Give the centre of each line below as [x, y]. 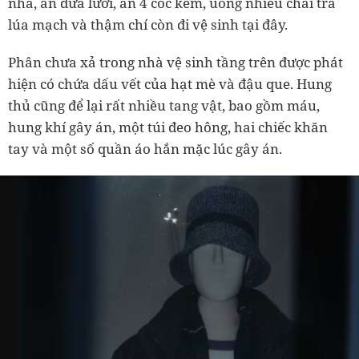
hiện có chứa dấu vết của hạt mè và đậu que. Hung [170, 83]
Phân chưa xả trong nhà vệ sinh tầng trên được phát [175, 62]
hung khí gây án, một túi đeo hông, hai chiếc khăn [168, 127]
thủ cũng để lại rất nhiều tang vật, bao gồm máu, [164, 105]
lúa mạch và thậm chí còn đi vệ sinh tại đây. [148, 24]
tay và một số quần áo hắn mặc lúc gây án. [145, 148]
